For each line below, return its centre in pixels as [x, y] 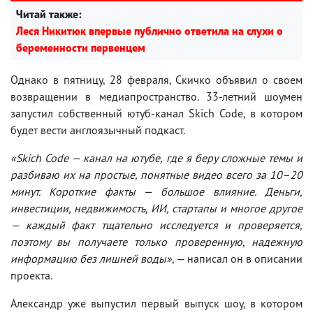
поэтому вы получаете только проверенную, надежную [156, 241]
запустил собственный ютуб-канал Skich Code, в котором [156, 113]
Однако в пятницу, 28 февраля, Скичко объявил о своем [156, 79]
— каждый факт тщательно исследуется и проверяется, [156, 225]
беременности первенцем [81, 47]
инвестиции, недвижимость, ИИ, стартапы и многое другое [156, 208]
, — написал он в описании [237, 258]
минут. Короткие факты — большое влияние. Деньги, [156, 191]
